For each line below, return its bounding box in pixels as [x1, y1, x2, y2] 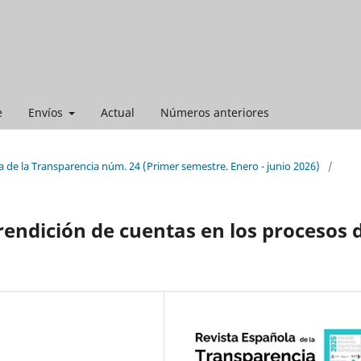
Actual [101, 104, 135, 120]
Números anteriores [160, 104, 269, 120]
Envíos [27, 104, 66, 120]
